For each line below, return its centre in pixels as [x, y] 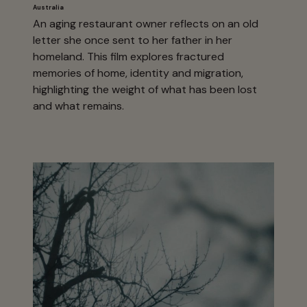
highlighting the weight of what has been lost [145, 89]
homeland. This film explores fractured [128, 56]
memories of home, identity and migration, [138, 73]
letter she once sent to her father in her [133, 40]
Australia [49, 8]
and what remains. [78, 106]
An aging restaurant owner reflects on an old [146, 23]
